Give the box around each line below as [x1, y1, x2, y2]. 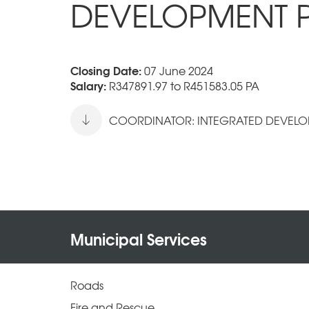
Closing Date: [70, 61, 144, 79]
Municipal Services [70, 226, 207, 250]
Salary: [70, 76, 109, 94]
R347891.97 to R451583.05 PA [109, 77, 259, 94]
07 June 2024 [144, 61, 213, 79]
